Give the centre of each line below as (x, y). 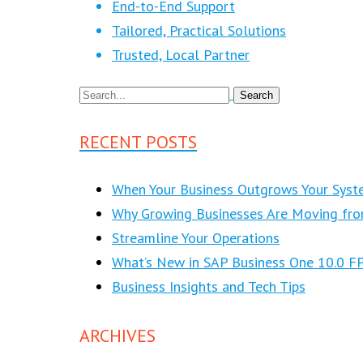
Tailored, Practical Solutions (199, 30)
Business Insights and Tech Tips (209, 287)
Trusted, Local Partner (181, 54)
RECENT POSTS (138, 142)
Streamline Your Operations (196, 238)
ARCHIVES (117, 335)
